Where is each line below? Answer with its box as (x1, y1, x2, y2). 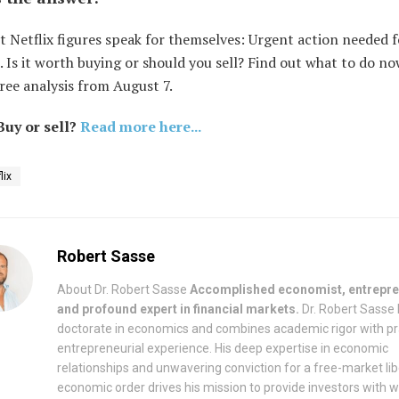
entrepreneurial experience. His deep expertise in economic (57, 340, 388, 355)
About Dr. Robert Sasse (57, 281, 190, 297)
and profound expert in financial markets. (57, 301, 299, 316)
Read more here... (80, 116, 201, 136)
